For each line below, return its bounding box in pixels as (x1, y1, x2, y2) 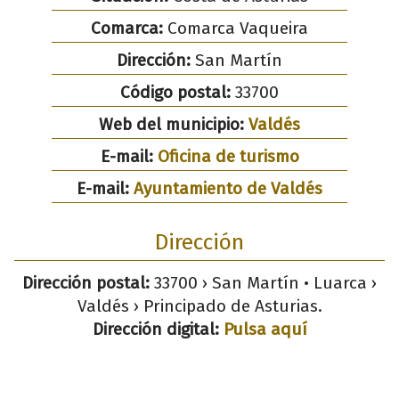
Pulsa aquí (223, 318, 307, 339)
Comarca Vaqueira (163, 17, 308, 38)
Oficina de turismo (157, 145, 299, 167)
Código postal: (120, 81, 231, 102)
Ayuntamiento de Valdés (134, 177, 322, 199)
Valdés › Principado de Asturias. (77, 295, 322, 316)
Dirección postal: (22, 272, 150, 293)
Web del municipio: (99, 113, 248, 134)
